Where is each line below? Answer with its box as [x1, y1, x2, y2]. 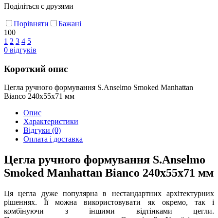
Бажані [58, 19, 81, 28]
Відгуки [23, 126, 52, 135]
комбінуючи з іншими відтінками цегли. [4, 207, 214, 216]
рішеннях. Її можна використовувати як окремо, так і [4, 198, 214, 207]
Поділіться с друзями [4, 1, 73, 10]
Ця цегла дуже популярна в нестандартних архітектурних [4, 189, 214, 198]
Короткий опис [4, 63, 68, 74]
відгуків [8, 45, 36, 54]
